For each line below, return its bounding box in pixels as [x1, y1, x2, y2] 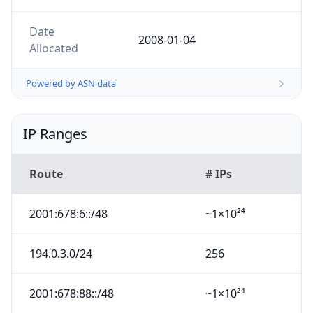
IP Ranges [23, 124, 87, 144]
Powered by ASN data [26, 77, 116, 90]
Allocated [29, 40, 78, 56]
